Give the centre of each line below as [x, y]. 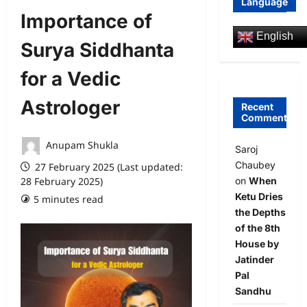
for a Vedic [71, 79]
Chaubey [255, 164]
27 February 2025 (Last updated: [108, 167]
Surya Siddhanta [97, 50]
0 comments [156, 199]
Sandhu [253, 291]
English [273, 36]
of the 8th [257, 228]
